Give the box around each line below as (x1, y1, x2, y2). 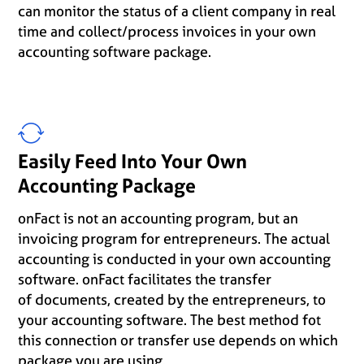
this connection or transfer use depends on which (18, 330, 339, 350)
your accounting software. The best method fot (18, 310, 322, 330)
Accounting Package (18, 172, 197, 199)
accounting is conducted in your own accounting (18, 249, 331, 269)
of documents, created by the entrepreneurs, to (18, 289, 327, 310)
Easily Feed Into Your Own (18, 148, 248, 175)
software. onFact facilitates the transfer (18, 269, 272, 289)
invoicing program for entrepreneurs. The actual (18, 228, 331, 249)
